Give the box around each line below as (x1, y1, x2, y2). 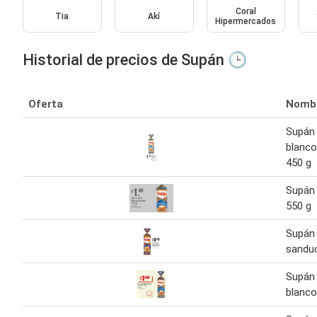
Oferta (28, 97, 63, 110)
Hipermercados (215, 16, 277, 26)
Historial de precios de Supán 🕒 (23, 50, 247, 69)
